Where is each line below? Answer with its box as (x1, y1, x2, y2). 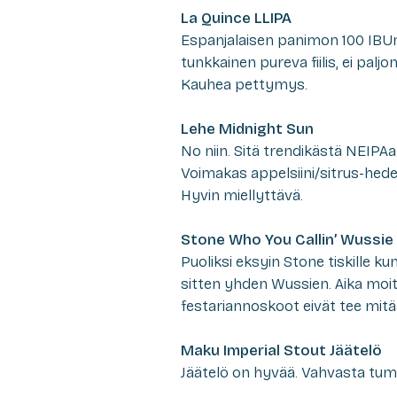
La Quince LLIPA (181, 8, 292, 27)
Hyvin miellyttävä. (181, 185, 303, 205)
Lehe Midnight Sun (181, 119, 314, 138)
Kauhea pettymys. (181, 74, 307, 94)
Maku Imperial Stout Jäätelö (181, 340, 382, 360)
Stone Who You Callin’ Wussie (181, 230, 393, 249)
